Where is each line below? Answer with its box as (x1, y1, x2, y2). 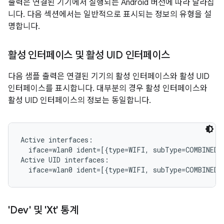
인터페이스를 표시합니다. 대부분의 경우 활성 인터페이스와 (8, 83, 207, 93)
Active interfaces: (20, 135, 93, 144)
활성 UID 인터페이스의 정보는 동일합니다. (8, 95, 151, 105)
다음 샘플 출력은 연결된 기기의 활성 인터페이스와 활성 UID (8, 71, 209, 81)
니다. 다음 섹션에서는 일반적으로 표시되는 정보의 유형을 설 (8, 9, 211, 19)
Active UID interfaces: (20, 155, 109, 164)
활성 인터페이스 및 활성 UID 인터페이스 (8, 49, 170, 61)
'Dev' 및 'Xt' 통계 (8, 204, 78, 216)
